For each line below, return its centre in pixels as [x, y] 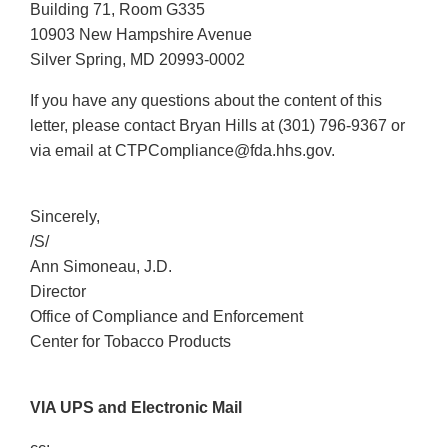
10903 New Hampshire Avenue [141, 35]
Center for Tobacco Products [130, 342]
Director [58, 292]
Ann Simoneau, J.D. [101, 267]
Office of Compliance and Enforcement [168, 317]
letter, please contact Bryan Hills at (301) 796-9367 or [217, 126]
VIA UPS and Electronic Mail [136, 408]
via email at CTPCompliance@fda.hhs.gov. [190, 151]
